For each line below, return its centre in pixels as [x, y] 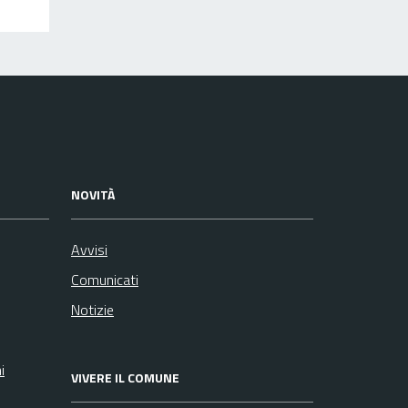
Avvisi [89, 249]
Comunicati [105, 279]
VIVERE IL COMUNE [125, 377]
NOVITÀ [93, 194]
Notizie [92, 309]
